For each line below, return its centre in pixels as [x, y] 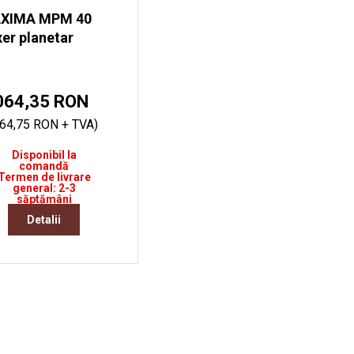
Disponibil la [44, 155]
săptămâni [44, 200]
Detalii [44, 219]
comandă [44, 166]
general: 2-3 [44, 188]
